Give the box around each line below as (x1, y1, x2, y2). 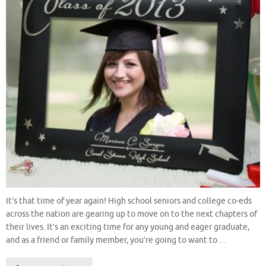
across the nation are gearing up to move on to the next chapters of (6, 209, 257, 220)
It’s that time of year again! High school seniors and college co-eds (6, 196, 252, 207)
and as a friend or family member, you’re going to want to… (6, 235, 226, 246)
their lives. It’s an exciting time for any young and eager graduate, (6, 222, 249, 233)
